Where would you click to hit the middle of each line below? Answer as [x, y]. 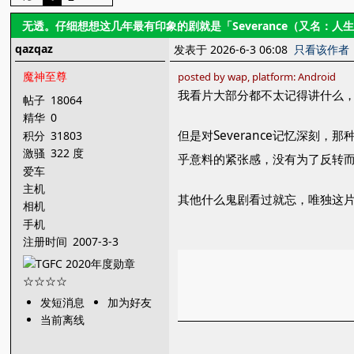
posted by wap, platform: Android [257, 77]
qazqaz [34, 49]
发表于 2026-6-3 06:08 [234, 49]
